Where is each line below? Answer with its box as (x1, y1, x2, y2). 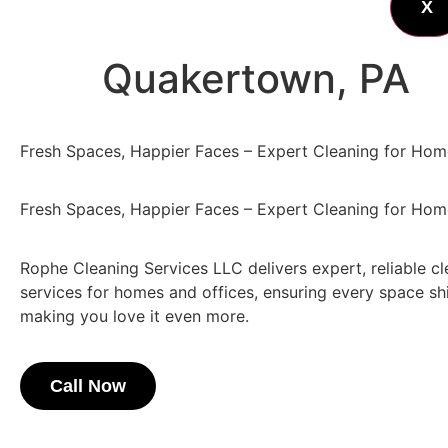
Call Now (50, 376, 126, 397)
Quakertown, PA (102, 54, 410, 103)
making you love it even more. (20, 305, 249, 326)
